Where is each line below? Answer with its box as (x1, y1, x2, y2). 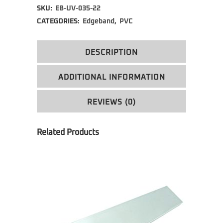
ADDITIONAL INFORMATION (58, 73, 165, 81)
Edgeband (83, 17, 114, 25)
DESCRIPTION (85, 48, 138, 56)
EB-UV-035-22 (55, 4, 101, 12)
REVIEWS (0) (87, 98, 136, 106)
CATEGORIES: (37, 17, 81, 25)
